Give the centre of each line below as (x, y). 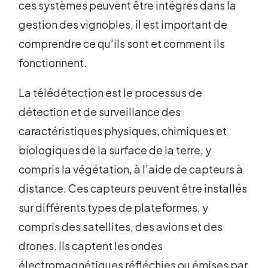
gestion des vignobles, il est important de (123, 25)
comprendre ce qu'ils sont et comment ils (122, 44)
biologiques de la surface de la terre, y (115, 150)
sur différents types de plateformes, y (114, 208)
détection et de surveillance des (100, 112)
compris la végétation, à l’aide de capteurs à (131, 169)
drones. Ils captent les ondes (91, 246)
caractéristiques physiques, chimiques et (123, 131)
